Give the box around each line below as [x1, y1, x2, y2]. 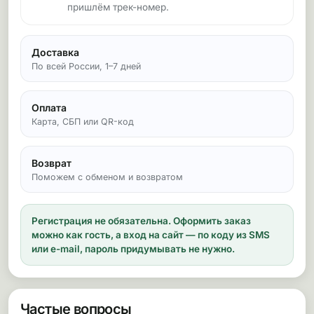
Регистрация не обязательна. [32, 215, 171, 226]
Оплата [32, 102, 67, 114]
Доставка [32, 46, 79, 58]
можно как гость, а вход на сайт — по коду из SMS [32, 229, 270, 240]
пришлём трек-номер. [67, 1, 169, 13]
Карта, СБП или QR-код [32, 116, 134, 127]
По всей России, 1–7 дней [32, 61, 141, 71]
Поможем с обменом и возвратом [32, 172, 183, 182]
